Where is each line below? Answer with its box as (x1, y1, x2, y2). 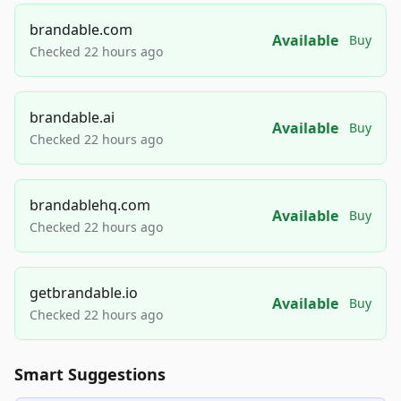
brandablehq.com (30, 195, 150, 215)
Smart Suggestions (14, 363, 166, 385)
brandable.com (30, 20, 132, 39)
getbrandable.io (30, 283, 138, 303)
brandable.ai (30, 107, 115, 127)
